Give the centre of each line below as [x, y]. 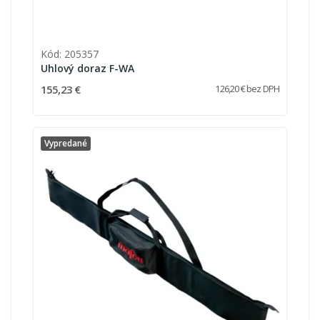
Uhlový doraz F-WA [87, 68]
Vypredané [66, 143]
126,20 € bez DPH [247, 89]
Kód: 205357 [70, 54]
